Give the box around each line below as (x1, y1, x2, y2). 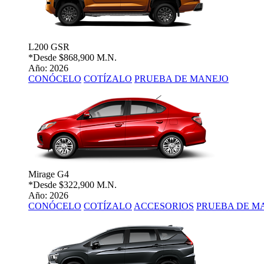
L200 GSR (28, 42, 70, 52)
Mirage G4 (28, 169, 69, 180)
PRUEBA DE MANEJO (134, 74, 229, 84)
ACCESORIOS (134, 201, 194, 212)
